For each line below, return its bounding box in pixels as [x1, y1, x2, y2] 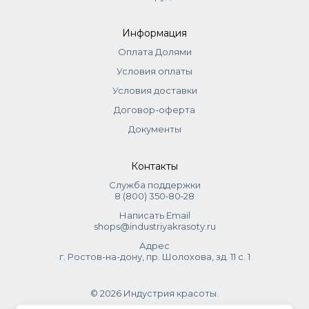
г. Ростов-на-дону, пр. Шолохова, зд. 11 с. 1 [59, 251, 250, 262]
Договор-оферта [114, 104, 195, 115]
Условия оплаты [117, 66, 192, 77]
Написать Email [119, 210, 190, 221]
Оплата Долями [117, 46, 192, 57]
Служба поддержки [108, 179, 201, 190]
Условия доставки [112, 85, 197, 96]
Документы [128, 123, 181, 134]
